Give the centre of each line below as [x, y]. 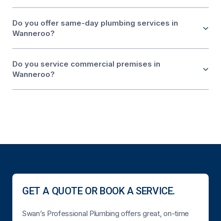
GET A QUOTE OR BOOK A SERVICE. [99, 191]
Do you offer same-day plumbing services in [95, 23]
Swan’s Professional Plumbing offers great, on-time [106, 213]
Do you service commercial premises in [86, 64]
